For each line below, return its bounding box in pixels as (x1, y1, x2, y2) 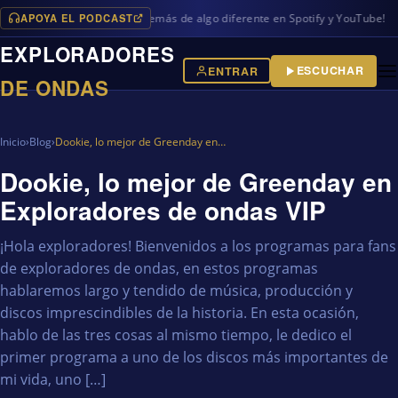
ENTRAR (208, 62, 259, 79)
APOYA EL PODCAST (20, 10, 133, 25)
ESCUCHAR (296, 62, 364, 79)
